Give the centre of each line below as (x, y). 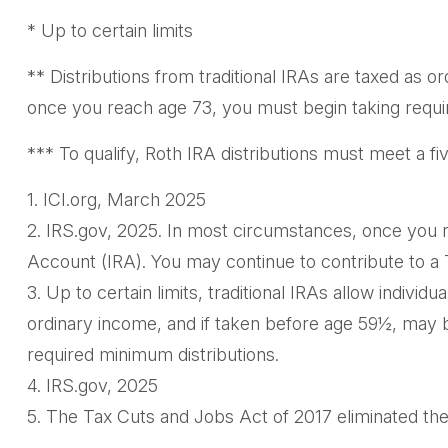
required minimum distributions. (152, 355)
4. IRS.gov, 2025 (92, 386)
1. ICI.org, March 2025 (116, 200)
